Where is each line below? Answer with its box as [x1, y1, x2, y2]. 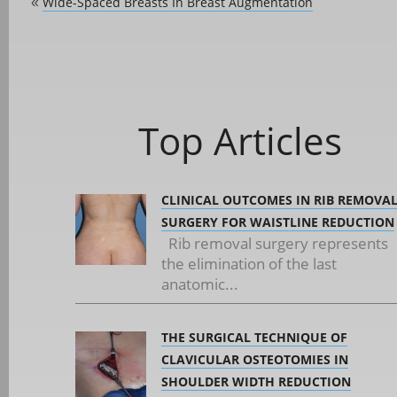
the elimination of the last [161, 253, 337, 274]
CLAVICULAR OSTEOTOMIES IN [161, 351, 348, 368]
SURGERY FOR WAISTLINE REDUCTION [161, 214, 394, 230]
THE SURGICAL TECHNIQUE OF [161, 329, 347, 346]
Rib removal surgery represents [161, 233, 388, 253]
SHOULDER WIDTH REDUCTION [161, 373, 351, 390]
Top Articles [137, 115, 342, 166]
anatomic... [161, 274, 238, 294]
